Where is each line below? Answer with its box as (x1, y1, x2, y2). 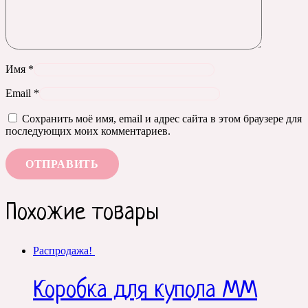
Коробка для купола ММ (33, 278, 257, 305)
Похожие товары (5, 201, 159, 227)
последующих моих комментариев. (5, 125, 170, 137)
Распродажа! (33, 245, 92, 257)
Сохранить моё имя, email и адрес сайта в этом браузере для (22, 113, 302, 125)
